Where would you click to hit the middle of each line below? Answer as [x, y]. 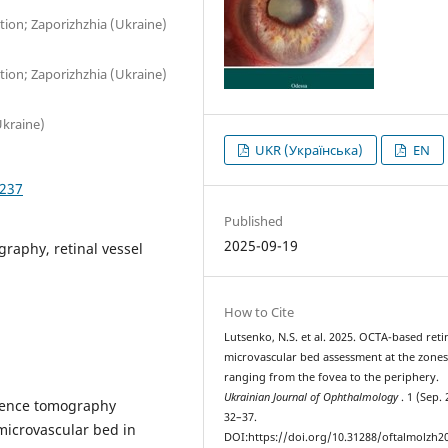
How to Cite [259, 312]
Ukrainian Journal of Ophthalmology [313, 397]
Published [254, 221]
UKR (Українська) [308, 149]
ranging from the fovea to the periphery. [332, 377]
